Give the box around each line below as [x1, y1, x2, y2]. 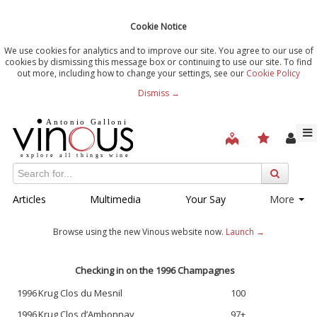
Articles [13, 192, 46, 206]
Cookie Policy [246, 67, 300, 79]
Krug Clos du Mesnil [38, 286, 122, 299]
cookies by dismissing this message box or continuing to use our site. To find [5, 55, 312, 68]
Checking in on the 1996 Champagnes [75, 263, 235, 277]
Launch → [225, 225, 265, 238]
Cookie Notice [130, 20, 187, 33]
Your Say [185, 192, 226, 206]
